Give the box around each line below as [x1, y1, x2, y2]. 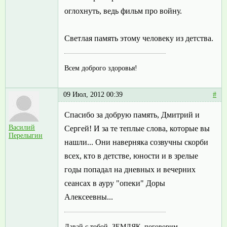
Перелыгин [9, 132, 43, 140]
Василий [9, 124, 35, 132]
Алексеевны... [64, 193, 113, 202]
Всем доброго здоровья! [64, 64, 137, 72]
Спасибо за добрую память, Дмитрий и [64, 110, 200, 120]
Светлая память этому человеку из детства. [64, 34, 213, 43]
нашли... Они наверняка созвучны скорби [64, 138, 208, 147]
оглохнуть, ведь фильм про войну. [64, 7, 182, 16]
